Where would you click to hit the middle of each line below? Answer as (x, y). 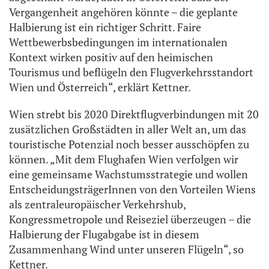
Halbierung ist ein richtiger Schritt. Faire (105, 27)
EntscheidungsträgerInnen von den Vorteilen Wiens (132, 189)
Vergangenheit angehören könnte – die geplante (123, 12)
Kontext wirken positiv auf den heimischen (111, 57)
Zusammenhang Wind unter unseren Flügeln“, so (126, 249)
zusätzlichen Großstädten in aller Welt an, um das (128, 129)
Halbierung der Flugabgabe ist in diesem (104, 234)
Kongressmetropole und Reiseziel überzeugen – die (130, 219)
